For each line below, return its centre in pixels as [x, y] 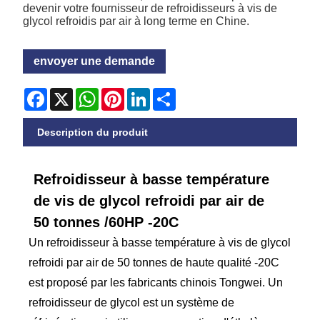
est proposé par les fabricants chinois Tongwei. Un [156, 283]
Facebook [73, 93]
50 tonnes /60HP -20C [106, 222]
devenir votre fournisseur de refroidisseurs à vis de [150, 8]
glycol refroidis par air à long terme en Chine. [136, 21]
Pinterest [147, 93]
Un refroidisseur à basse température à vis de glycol [160, 243]
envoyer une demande [95, 61]
